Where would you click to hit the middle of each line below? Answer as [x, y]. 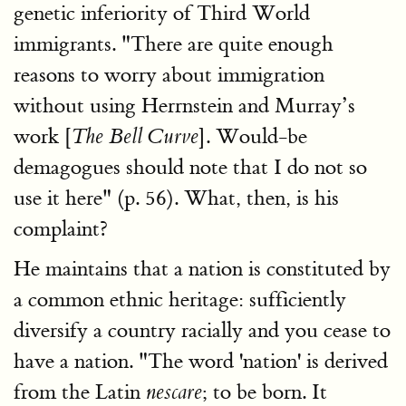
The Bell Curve [135, 136]
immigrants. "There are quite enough [174, 43]
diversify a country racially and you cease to [202, 330]
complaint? [61, 228]
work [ [43, 136]
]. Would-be [253, 136]
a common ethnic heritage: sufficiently [180, 299]
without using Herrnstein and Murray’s [184, 105]
